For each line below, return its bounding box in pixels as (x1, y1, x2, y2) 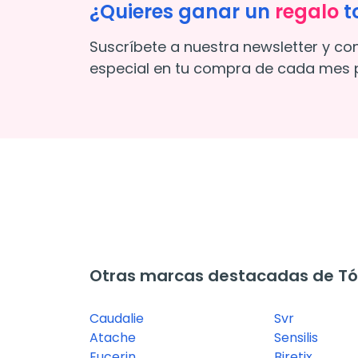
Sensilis (274, 328, 319, 348)
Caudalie (89, 309, 144, 328)
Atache (89, 328, 136, 348)
